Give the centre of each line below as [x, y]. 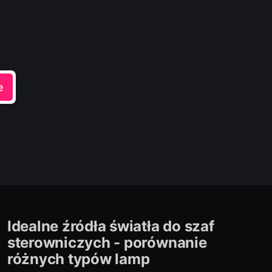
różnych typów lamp [78, 259]
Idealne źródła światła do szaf [110, 226]
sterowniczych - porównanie [107, 242]
